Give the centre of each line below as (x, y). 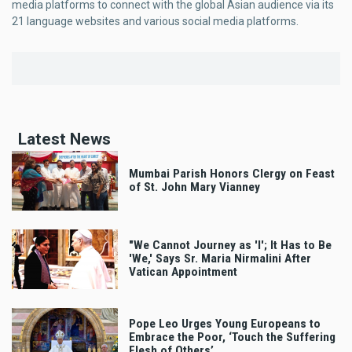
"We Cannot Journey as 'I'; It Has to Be (230, 246)
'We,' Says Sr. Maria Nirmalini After (220, 259)
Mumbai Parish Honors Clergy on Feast (232, 174)
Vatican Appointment (183, 272)
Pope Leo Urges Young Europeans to (225, 324)
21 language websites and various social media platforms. (155, 22)
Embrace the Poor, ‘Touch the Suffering (232, 337)
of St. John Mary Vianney (194, 187)
